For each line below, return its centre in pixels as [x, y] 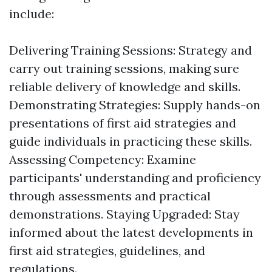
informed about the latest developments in [131, 233]
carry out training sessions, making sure [124, 69]
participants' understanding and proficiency [135, 178]
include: [32, 14]
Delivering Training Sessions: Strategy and [131, 50]
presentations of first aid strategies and [123, 123]
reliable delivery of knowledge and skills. [125, 87]
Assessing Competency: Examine [103, 160]
